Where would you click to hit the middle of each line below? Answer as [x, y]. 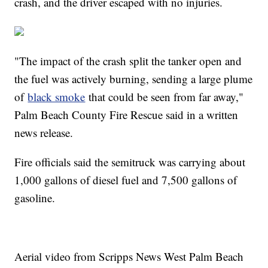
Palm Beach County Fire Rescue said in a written [127, 114]
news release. [44, 132]
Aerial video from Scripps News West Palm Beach [129, 256]
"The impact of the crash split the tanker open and [128, 60]
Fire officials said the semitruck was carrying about [130, 162]
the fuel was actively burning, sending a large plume [134, 78]
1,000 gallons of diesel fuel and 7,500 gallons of [126, 179]
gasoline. [35, 197]
